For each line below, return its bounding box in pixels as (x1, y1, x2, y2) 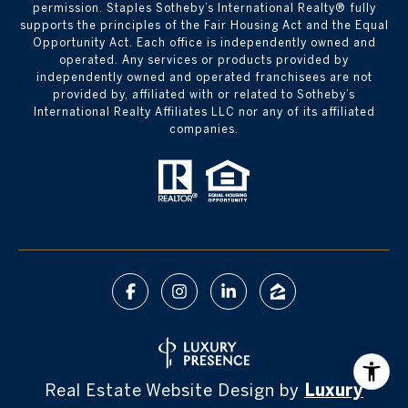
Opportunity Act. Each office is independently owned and (32, 36, 376, 48)
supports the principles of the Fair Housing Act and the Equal (19, 18, 389, 31)
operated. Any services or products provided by (59, 53, 349, 66)
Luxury (304, 381, 363, 401)
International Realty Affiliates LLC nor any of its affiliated (33, 105, 375, 117)
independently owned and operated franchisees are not (36, 70, 372, 83)
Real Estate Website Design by (45, 381, 304, 401)
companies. (169, 122, 239, 135)
